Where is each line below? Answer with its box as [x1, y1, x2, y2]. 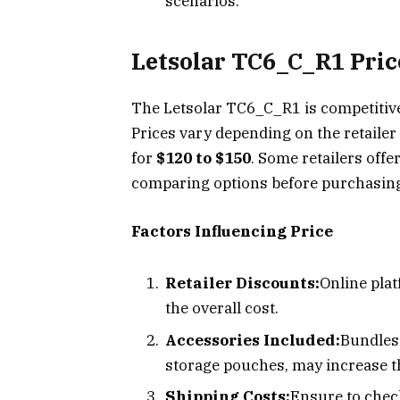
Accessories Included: [165, 329, 340, 350]
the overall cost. [165, 298, 279, 319]
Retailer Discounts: [165, 273, 320, 294]
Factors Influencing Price [131, 221, 333, 241]
